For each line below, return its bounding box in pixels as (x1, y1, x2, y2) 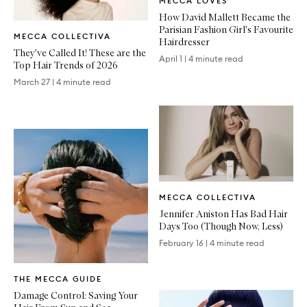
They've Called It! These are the (14, 47, 146, 60)
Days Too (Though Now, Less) (159, 219, 283, 232)
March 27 (14, 77, 50, 88)
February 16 (159, 237, 204, 248)
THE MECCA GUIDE (14, 274, 102, 284)
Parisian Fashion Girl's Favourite (159, 23, 293, 36)
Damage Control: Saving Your (14, 289, 138, 302)
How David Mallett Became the (159, 11, 291, 24)
